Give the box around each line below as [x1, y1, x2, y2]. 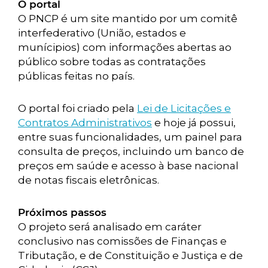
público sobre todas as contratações [18, 56, 206, 68]
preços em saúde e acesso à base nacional [18, 160, 239, 172]
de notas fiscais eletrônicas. [18, 174, 159, 186]
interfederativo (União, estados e [18, 27, 186, 39]
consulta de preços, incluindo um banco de [18, 145, 244, 157]
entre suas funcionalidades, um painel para [18, 131, 242, 143]
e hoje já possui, [152, 117, 236, 129]
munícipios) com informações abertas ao [18, 41, 232, 53]
